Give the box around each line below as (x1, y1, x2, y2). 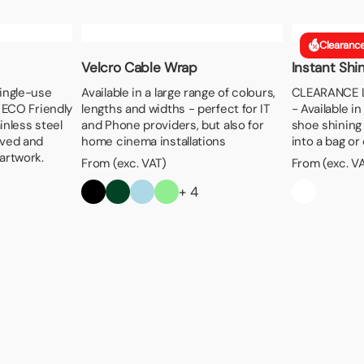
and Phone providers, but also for (81, 116, 264, 133)
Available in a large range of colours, (81, 84, 275, 101)
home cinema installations (81, 132, 226, 149)
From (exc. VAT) (81, 154, 167, 171)
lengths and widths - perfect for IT (81, 100, 270, 117)
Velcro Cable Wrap (81, 58, 197, 76)
